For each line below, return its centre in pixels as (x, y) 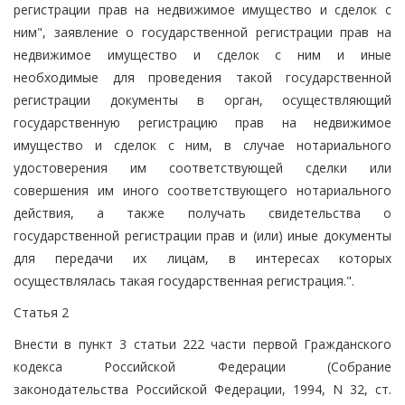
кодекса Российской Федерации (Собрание (202, 366)
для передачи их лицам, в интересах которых (202, 258)
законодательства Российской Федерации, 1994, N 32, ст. (202, 389)
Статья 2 (41, 312)
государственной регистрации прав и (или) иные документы (202, 235)
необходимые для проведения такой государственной (202, 77)
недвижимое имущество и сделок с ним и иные (202, 54)
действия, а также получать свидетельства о (202, 212)
